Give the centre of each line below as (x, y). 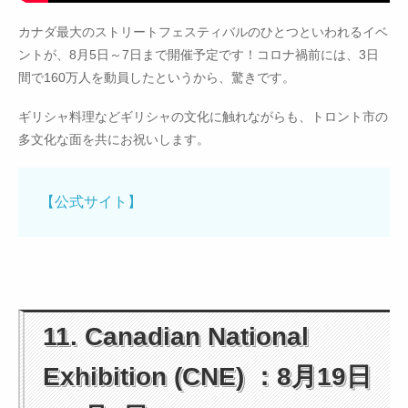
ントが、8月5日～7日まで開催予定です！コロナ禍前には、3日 (199, 55)
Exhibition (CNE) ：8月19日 (207, 377)
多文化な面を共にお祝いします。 (114, 140)
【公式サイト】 (91, 202)
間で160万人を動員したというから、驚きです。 (157, 78)
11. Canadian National (176, 337)
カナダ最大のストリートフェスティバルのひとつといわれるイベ (203, 32)
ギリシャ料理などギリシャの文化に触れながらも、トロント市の (203, 117)
